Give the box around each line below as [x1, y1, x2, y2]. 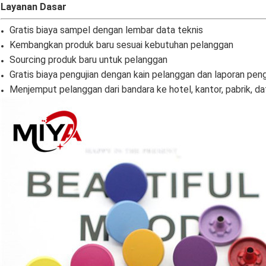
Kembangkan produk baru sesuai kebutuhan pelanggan [9, 39, 233, 51]
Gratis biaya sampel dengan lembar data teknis [9, 24, 203, 36]
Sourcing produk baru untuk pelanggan [9, 54, 167, 66]
